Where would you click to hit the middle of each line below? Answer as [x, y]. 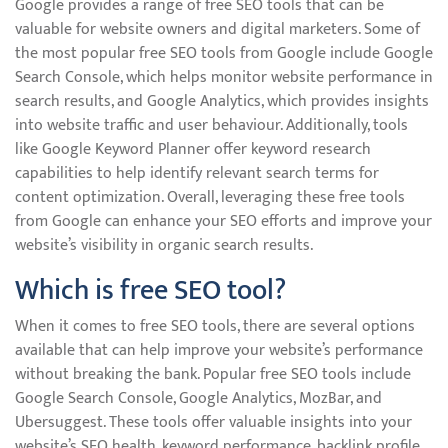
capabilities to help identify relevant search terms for [197, 173]
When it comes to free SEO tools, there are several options [215, 326]
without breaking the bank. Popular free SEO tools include [213, 374]
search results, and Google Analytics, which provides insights [222, 101]
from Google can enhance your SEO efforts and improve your [223, 221]
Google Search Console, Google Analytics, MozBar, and [198, 398]
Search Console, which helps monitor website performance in [224, 77]
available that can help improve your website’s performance [219, 350]
